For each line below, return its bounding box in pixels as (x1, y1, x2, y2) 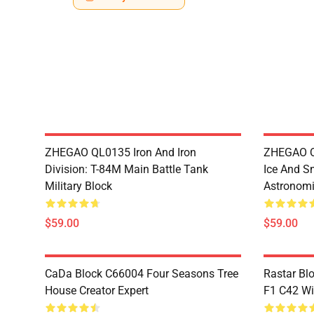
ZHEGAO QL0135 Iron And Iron (45, 146, 196, 159)
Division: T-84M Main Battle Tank (45, 163, 208, 176)
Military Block (45, 179, 112, 193)
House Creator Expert (45, 284, 149, 297)
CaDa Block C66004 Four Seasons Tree (45, 267, 238, 280)
